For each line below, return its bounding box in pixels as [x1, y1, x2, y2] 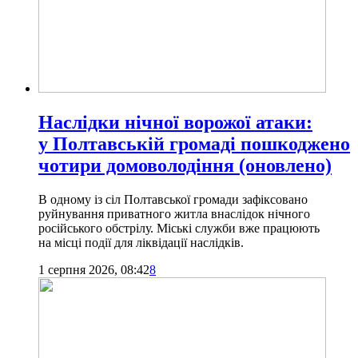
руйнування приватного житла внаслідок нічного [38, 207, 310, 221]
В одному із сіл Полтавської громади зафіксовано [38, 193, 308, 207]
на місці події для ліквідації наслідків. [38, 236, 244, 250]
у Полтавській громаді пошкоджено [38, 133, 350, 155]
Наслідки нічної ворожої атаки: [38, 112, 312, 133]
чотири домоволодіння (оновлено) [38, 155, 332, 177]
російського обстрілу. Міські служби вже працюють [38, 221, 320, 236]
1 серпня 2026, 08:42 [38, 263, 149, 277]
